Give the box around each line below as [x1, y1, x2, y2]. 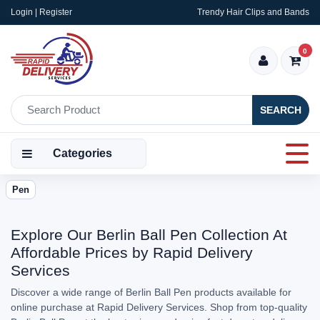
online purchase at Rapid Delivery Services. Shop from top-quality [11, 301, 307, 313]
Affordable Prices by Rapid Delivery [11, 244, 253, 261]
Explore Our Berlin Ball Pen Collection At [11, 226, 287, 243]
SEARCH [260, 104, 301, 116]
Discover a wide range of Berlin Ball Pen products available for [11, 286, 291, 298]
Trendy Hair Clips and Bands [197, 7, 309, 17]
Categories [53, 147, 112, 159]
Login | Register [11, 7, 72, 17]
